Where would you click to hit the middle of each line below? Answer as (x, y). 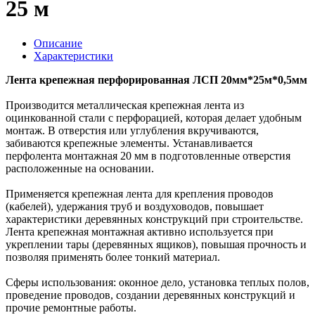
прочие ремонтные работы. (71, 307)
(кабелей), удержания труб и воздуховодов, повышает (135, 206)
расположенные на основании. (80, 168)
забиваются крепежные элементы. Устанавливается (129, 143)
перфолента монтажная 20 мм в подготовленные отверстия (148, 155)
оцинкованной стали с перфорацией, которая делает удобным (154, 117)
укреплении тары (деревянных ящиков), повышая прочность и (156, 244)
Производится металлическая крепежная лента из (125, 105)
